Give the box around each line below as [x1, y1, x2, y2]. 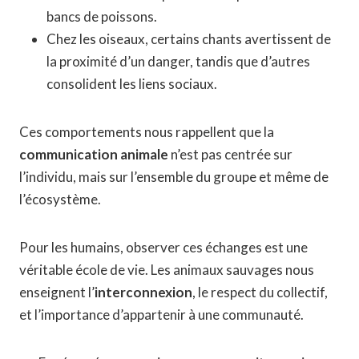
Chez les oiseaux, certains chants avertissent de [46, 30, 331, 47]
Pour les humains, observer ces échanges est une [19, 238, 308, 256]
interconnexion [95, 283, 192, 301]
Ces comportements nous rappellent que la [19, 123, 274, 140]
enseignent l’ [19, 283, 95, 301]
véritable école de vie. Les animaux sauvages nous [19, 260, 314, 278]
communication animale [19, 145, 168, 163]
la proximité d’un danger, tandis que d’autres [46, 52, 310, 70]
